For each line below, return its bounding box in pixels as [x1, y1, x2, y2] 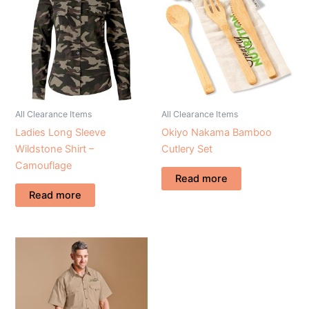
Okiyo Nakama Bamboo [161, 126, 272, 139]
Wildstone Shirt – [15, 142, 94, 155]
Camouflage [15, 159, 72, 172]
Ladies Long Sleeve [15, 126, 106, 139]
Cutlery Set [161, 142, 212, 155]
